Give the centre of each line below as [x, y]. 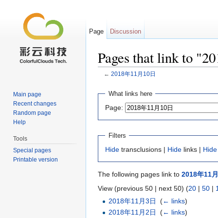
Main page [27, 94]
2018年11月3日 [133, 201]
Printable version [36, 159]
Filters [117, 136]
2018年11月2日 [133, 212]
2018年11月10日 [133, 74]
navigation [142, 82]
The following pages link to [140, 174]
